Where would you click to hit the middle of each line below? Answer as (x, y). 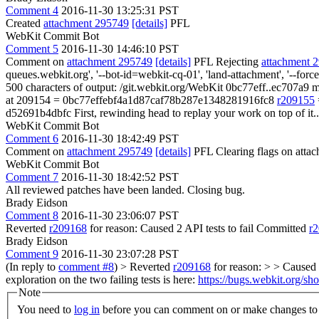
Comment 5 (32, 49)
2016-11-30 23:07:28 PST (120, 254)
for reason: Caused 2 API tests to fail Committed (198, 228)
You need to (46, 309)
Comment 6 (32, 138)
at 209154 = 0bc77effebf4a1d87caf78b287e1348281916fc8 (141, 100)
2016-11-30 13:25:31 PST (120, 10)
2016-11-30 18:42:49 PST (120, 138)
